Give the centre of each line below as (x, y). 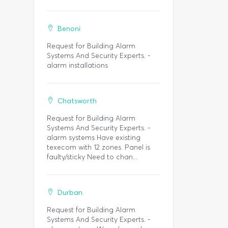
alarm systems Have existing (94, 138)
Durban (70, 193)
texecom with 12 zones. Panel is (98, 147)
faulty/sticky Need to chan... (92, 157)
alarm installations (77, 65)
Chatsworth (77, 101)
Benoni (69, 29)
